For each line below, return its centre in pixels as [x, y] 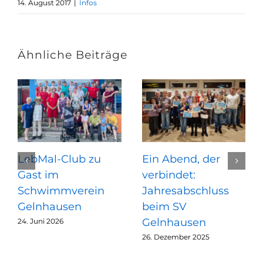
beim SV [164, 206]
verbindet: [168, 175]
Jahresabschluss [185, 190]
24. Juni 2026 [41, 221]
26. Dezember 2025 [176, 237]
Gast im [38, 175]
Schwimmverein [61, 190]
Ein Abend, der [181, 159]
